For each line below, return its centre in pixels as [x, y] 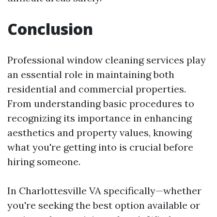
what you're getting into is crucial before [100, 147]
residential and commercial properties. [97, 89]
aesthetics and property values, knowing [100, 132]
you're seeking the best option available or [104, 205]
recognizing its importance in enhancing [100, 118]
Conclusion [50, 29]
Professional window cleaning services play [107, 60]
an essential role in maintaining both [91, 74]
